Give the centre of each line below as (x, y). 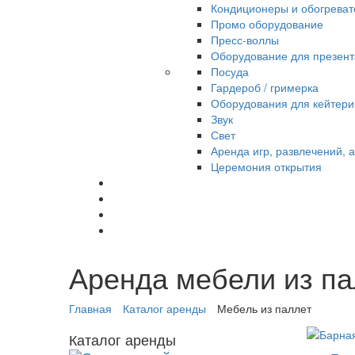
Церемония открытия (266, 167)
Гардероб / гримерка (265, 88)
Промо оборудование (267, 24)
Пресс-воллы (245, 40)
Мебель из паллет (264, 309)
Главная (90, 309)
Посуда (230, 72)
